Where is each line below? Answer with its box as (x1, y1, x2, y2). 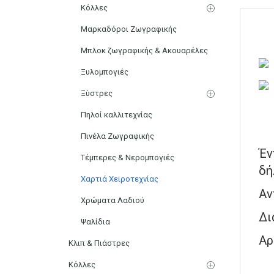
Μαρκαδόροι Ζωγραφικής (81, 24, 177, 34)
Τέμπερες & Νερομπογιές (81, 152, 174, 162)
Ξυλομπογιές (81, 67, 128, 76)
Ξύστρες (81, 88, 113, 98)
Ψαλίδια (81, 217, 110, 226)
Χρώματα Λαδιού (81, 195, 144, 205)
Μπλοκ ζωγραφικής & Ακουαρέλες (81, 45, 208, 55)
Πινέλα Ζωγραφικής (81, 131, 154, 141)
